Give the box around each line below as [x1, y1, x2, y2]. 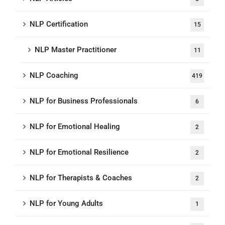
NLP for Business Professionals [30, 96, 138, 106]
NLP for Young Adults [30, 199, 103, 208]
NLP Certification [30, 20, 88, 29]
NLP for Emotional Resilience [30, 148, 129, 157]
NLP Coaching [30, 71, 78, 80]
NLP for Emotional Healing [30, 122, 120, 132]
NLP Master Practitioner [35, 45, 117, 55]
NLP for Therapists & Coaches [30, 173, 132, 183]
